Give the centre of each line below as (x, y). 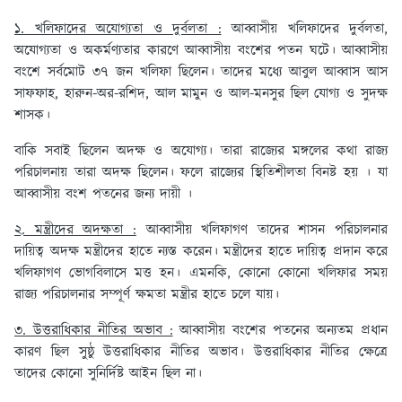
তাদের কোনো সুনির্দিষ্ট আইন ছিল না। (111, 374)
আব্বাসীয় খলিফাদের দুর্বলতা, (304, 30)
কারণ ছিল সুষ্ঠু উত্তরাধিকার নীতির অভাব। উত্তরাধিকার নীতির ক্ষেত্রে (201, 353)
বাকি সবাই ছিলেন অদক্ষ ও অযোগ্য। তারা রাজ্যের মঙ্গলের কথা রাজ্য (201, 152)
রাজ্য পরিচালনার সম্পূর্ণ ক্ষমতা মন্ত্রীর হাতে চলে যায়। (147, 295)
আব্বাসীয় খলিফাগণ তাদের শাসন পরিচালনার (262, 231)
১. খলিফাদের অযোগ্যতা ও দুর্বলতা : (118, 30)
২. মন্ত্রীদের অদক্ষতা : (75, 231)
